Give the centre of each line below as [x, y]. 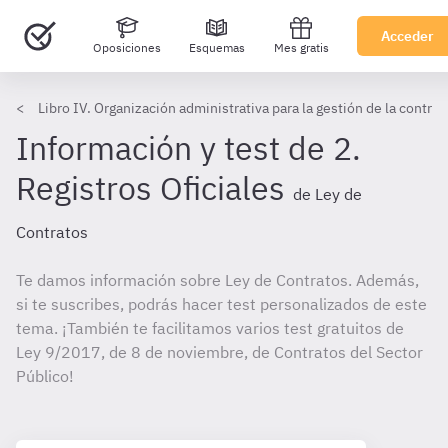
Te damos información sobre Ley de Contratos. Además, [217, 280]
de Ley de [327, 194]
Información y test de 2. [188, 148]
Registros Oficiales [150, 188]
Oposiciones [126, 47]
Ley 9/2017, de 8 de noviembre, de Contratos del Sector [219, 352]
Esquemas [217, 47]
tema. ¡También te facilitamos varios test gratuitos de [210, 328]
